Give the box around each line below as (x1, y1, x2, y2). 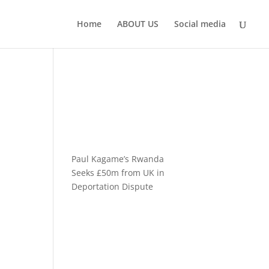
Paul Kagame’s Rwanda (71, 153, 165, 165)
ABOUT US (117, 18, 159, 29)
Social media (174, 18, 226, 29)
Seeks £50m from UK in (71, 166, 165, 178)
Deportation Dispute (71, 180, 154, 192)
